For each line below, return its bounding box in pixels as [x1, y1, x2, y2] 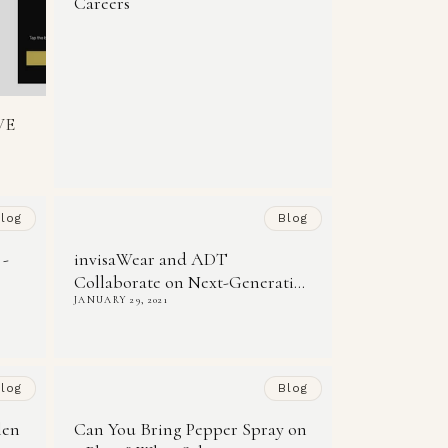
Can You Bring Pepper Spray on [74, 418, 307, 441]
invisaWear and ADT [74, 248, 228, 271]
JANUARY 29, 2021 [74, 294, 168, 307]
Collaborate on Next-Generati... [74, 271, 305, 294]
